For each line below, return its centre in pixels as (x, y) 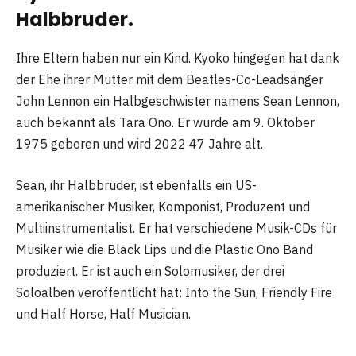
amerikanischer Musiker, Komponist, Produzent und (163, 206)
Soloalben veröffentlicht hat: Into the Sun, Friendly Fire (174, 292)
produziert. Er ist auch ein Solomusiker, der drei (150, 271)
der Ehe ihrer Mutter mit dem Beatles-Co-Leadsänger (170, 80)
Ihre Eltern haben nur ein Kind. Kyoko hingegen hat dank (178, 58)
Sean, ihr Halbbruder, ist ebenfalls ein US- (136, 185)
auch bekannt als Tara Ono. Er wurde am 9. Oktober (165, 123)
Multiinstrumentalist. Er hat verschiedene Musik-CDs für (176, 228)
